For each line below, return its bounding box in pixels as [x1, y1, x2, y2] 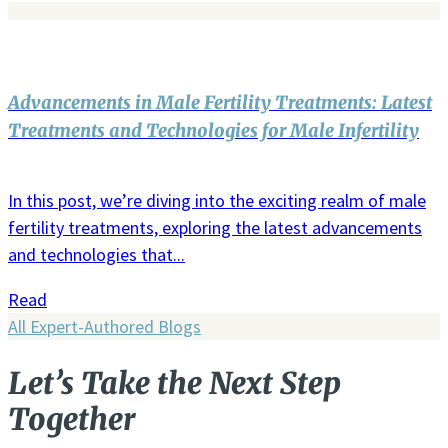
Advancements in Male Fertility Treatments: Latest [8, 90, 432, 114]
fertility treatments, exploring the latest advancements [8, 215, 422, 239]
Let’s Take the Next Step [8, 363, 341, 402]
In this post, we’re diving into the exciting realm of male [8, 188, 426, 212]
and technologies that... [8, 242, 185, 266]
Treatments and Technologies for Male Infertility [8, 118, 419, 142]
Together [8, 399, 135, 438]
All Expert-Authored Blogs [8, 314, 201, 338]
